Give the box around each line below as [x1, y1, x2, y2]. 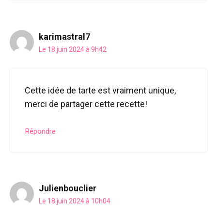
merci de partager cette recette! [25, 98, 147, 109]
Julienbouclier [39, 183, 96, 193]
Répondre [25, 126, 56, 136]
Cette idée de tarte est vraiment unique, [25, 85, 176, 95]
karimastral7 [39, 31, 90, 42]
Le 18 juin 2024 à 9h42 [39, 45, 107, 53]
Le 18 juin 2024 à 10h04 [39, 197, 110, 205]
